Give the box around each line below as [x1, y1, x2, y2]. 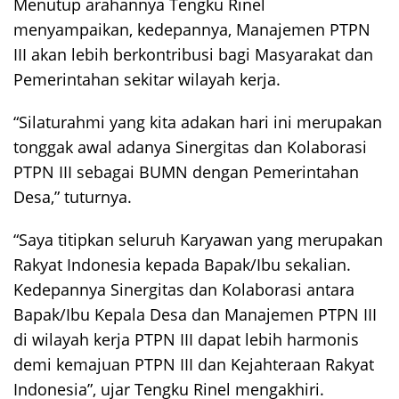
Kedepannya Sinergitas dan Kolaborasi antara [13, 279, 354, 300]
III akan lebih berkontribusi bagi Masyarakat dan [13, 44, 373, 65]
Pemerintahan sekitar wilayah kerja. [13, 69, 281, 90]
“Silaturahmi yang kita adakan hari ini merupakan [13, 111, 382, 133]
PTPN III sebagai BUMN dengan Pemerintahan [13, 161, 359, 183]
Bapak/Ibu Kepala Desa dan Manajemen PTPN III [13, 304, 377, 325]
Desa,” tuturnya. [13, 186, 132, 208]
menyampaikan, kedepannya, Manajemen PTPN [13, 19, 370, 40]
